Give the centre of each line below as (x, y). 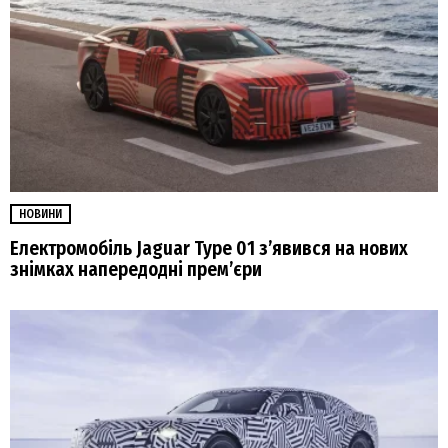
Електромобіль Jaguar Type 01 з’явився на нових (209, 249)
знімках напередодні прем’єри (136, 270)
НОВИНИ (40, 213)
